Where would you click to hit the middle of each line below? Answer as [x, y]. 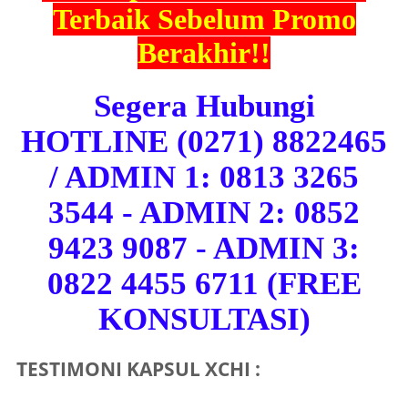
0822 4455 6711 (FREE [204, 284]
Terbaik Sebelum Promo [204, 20]
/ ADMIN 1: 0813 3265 [204, 177]
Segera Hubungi [204, 106]
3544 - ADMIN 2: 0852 [204, 213]
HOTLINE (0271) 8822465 [204, 142]
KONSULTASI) [204, 319]
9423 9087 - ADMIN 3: [204, 248]
